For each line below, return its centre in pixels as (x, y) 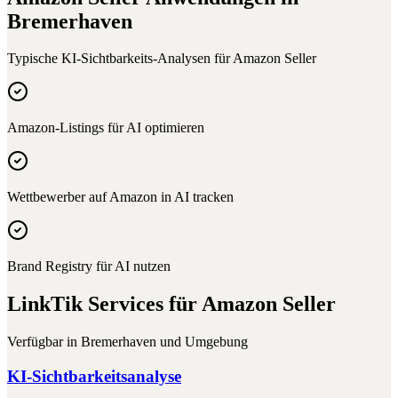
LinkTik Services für (104, 304)
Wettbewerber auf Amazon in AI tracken (120, 197)
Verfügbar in (44, 342)
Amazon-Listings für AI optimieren (106, 128)
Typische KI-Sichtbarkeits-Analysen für (120, 59)
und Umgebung (202, 342)
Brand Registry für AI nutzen (89, 267)
